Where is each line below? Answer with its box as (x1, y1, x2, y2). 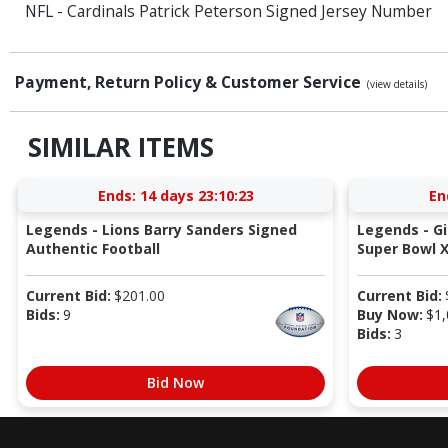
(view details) (367, 77, 427, 92)
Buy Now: (356, 304, 423, 324)
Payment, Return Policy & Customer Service (15, 71, 365, 94)
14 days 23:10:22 (139, 185, 254, 205)
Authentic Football (25, 238, 160, 258)
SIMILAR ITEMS (27, 129, 214, 166)
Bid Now (147, 372, 204, 392)
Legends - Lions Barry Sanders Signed (25, 219, 297, 239)
